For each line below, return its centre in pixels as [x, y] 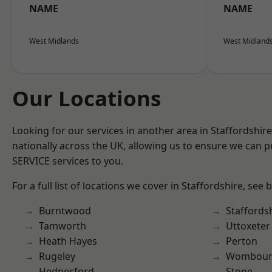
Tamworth [63, 226]
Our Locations [87, 98]
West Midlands [54, 41]
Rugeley [57, 256]
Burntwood [65, 211]
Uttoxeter [248, 226]
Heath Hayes [68, 241]
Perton [242, 241]
